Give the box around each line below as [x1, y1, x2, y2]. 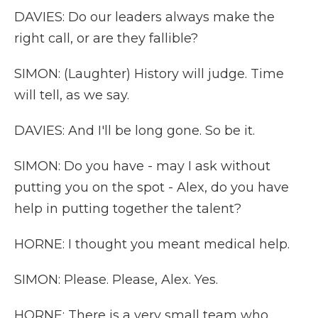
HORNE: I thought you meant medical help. [14, 236, 290, 252]
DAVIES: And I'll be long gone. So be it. [14, 123, 255, 138]
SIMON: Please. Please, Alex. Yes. [14, 272, 218, 287]
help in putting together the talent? [14, 201, 241, 216]
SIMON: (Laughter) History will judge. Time [14, 66, 284, 82]
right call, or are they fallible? [14, 31, 198, 46]
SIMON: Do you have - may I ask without [14, 158, 270, 174]
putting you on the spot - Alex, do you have [14, 180, 289, 195]
